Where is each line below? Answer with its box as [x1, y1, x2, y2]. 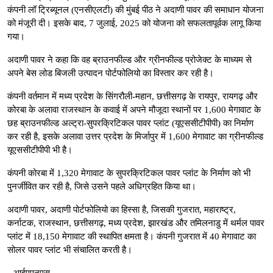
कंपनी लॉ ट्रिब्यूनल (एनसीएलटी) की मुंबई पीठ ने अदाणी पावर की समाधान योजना [7, 4, 263, 15]
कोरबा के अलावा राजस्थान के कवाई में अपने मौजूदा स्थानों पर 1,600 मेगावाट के [7, 104, 261, 115]
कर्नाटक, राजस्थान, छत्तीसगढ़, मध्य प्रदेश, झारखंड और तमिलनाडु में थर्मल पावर [7, 218, 264, 228]
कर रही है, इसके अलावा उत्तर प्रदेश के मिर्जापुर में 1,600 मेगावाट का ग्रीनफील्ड [7, 131, 263, 141]
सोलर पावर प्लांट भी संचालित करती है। [7, 244, 132, 255]
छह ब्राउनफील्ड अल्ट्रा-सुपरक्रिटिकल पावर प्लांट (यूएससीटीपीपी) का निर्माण [7, 118, 253, 128]
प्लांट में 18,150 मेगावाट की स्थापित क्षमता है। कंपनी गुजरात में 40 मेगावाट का [7, 231, 256, 241]
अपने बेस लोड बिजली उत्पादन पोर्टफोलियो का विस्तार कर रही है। [7, 68, 214, 78]
